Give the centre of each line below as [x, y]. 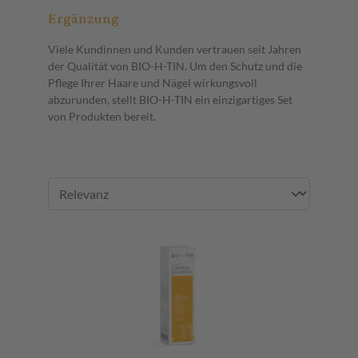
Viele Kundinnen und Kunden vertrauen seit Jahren [175, 49]
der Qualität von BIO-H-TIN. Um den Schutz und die [175, 66]
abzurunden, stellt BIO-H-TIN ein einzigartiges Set [170, 99]
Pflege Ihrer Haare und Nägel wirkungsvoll [153, 82]
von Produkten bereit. [102, 116]
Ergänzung [84, 19]
